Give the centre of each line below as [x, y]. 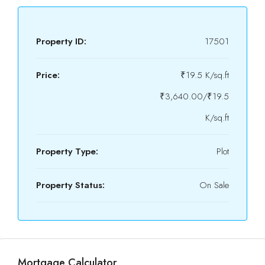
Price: [48, 75]
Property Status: [70, 185]
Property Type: [67, 151]
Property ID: [61, 41]
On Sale [214, 185]
